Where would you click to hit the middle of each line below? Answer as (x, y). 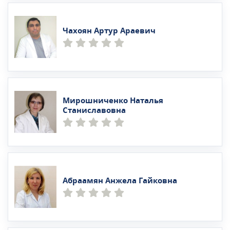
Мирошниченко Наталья (113, 101)
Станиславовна (94, 111)
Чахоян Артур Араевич (109, 31)
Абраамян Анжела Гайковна (120, 180)
